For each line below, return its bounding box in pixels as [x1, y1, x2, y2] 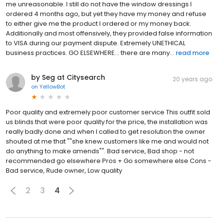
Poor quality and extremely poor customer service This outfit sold [6, 107, 210, 117]
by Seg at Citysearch [31, 72, 105, 82]
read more [176, 48, 209, 57]
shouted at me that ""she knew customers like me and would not [6, 136, 209, 146]
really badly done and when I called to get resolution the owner [6, 127, 205, 136]
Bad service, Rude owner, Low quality [6, 165, 122, 175]
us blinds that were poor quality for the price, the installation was [6, 117, 208, 127]
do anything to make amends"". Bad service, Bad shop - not [6, 146, 194, 156]
